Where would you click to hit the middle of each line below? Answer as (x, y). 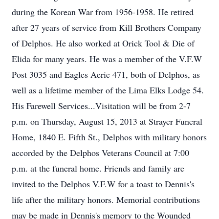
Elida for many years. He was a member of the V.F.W (107, 59)
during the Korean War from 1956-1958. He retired (103, 12)
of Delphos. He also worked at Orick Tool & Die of (103, 43)
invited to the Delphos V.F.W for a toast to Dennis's (103, 184)
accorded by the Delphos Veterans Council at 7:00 (100, 153)
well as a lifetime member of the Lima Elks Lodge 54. (108, 90)
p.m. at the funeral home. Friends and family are (98, 168)
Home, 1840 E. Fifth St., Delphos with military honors (109, 137)
